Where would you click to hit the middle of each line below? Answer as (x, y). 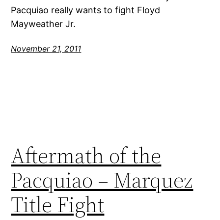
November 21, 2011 (46, 49)
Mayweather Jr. (43, 24)
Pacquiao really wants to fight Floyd (86, 10)
